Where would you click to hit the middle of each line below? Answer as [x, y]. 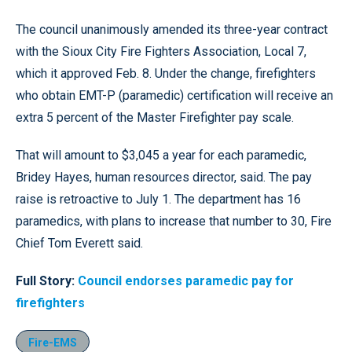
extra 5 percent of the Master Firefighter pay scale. [155, 117]
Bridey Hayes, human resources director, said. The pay [164, 177]
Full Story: [45, 281]
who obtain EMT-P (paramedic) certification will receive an [174, 95]
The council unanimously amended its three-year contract [172, 29]
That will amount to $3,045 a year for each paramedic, [161, 155]
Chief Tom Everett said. [79, 243]
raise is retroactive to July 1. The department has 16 [158, 199]
